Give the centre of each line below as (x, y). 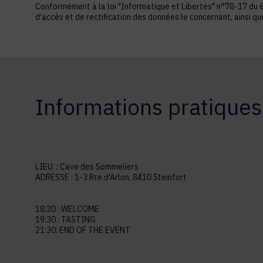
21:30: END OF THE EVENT (83, 230)
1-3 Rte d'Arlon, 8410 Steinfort (131, 177)
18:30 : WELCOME (68, 209)
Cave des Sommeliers (99, 166)
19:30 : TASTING (66, 219)
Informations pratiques (149, 107)
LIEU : (48, 166)
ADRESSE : (55, 177)
